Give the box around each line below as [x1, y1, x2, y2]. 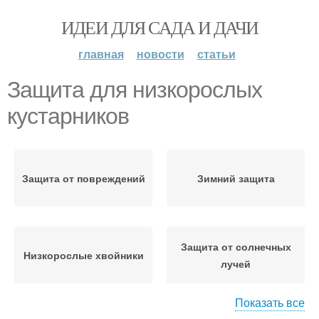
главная [78, 46, 124, 62]
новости [136, 46, 184, 62]
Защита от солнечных [180, 239, 291, 253]
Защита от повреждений [21, 171, 145, 185]
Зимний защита [197, 171, 275, 185]
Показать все [235, 294, 305, 310]
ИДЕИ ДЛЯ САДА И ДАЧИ [61, 15, 258, 39]
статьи [197, 46, 236, 62]
